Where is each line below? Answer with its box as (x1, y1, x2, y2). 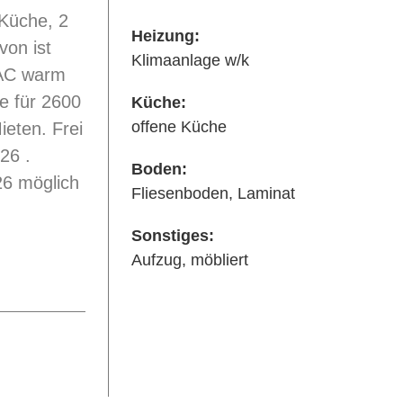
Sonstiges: (130, 227, 214, 245)
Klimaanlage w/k (130, 51, 249, 69)
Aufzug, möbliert (130, 251, 248, 269)
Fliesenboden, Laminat (130, 184, 295, 202)
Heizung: (130, 27, 200, 45)
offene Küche (130, 118, 227, 136)
